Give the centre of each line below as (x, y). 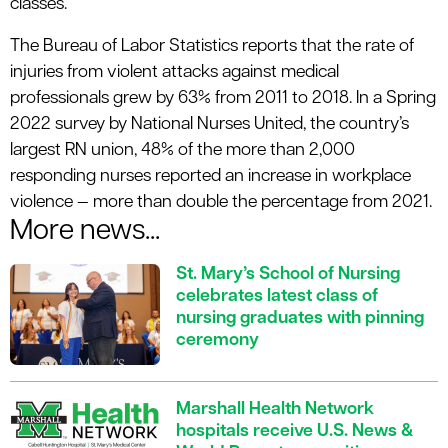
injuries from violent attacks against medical (174, 73)
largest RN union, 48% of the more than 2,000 (182, 151)
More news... (85, 232)
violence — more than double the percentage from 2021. (221, 203)
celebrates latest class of (277, 297)
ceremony (217, 341)
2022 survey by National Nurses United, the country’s (209, 125)
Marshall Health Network (275, 410)
